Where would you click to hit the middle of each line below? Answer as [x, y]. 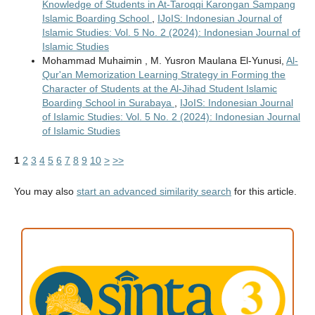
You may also [45, 192]
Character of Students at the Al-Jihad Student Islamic [159, 89]
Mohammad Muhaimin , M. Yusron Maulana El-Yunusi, [164, 61]
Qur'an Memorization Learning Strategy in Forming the [163, 75]
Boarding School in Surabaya [108, 103]
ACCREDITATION [157, 246]
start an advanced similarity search [154, 192]
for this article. [264, 192]
